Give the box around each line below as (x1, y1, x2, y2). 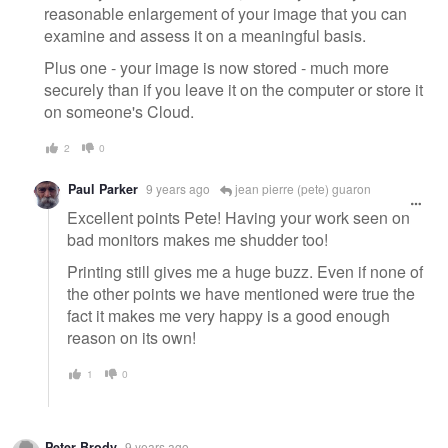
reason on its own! (67, 325, 196, 349)
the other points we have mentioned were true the (67, 281, 415, 305)
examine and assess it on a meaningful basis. (44, 24, 366, 48)
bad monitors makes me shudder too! (67, 228, 328, 252)
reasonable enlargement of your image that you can (44, 2, 407, 26)
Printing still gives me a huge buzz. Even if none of (67, 259, 423, 283)
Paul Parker (68, 180, 138, 199)
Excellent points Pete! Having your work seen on (67, 206, 410, 230)
